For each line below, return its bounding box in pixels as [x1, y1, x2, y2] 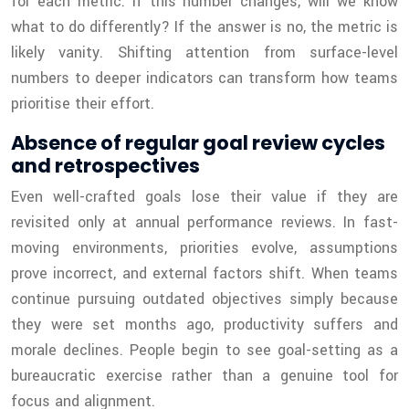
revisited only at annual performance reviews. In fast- [11, 212, 398, 234]
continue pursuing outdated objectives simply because [11, 288, 398, 310]
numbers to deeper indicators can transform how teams [11, 68, 398, 89]
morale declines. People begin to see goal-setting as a [11, 340, 398, 362]
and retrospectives [11, 152, 200, 180]
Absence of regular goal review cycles [11, 130, 385, 157]
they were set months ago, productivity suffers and [11, 314, 398, 336]
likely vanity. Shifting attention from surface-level [11, 42, 398, 64]
